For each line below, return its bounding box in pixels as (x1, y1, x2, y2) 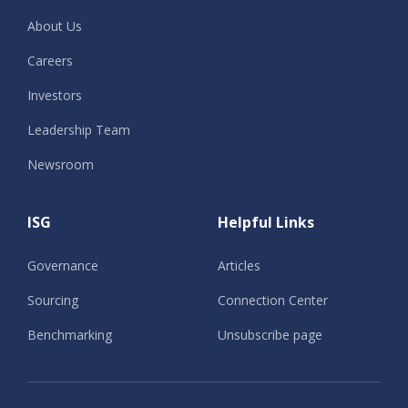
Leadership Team (27, 121, 130, 139)
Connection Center (218, 291, 328, 310)
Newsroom (27, 156, 94, 174)
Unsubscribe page (218, 326, 322, 344)
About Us (27, 17, 82, 36)
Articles (218, 257, 260, 275)
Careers (27, 52, 73, 70)
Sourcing (27, 291, 78, 310)
